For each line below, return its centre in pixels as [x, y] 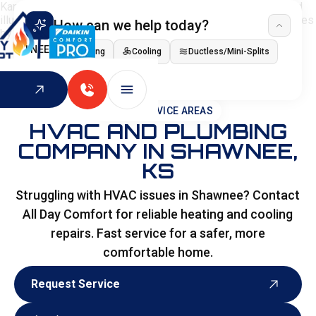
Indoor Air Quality [77, 76]
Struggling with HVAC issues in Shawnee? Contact [158, 195]
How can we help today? [131, 25]
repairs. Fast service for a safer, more [158, 233]
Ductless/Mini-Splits [229, 51]
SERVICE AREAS [176, 111]
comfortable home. [158, 252]
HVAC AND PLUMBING [158, 132]
